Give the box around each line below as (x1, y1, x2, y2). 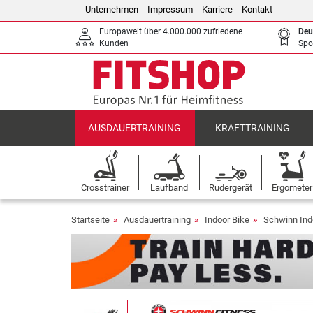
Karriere (202, 4, 233, 15)
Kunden (99, 38, 129, 48)
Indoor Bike (205, 214, 249, 225)
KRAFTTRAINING (214, 122, 290, 134)
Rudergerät (209, 182, 252, 193)
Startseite (71, 214, 110, 225)
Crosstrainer (81, 182, 129, 193)
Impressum (147, 4, 193, 15)
